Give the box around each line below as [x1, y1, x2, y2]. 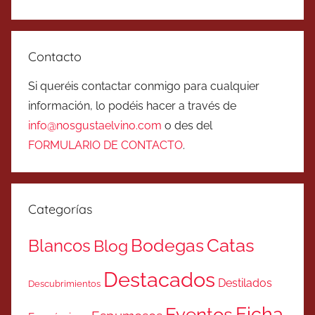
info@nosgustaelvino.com [28, 118, 162, 132]
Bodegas [131, 235, 204, 256]
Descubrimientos [28, 278, 101, 289]
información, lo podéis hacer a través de [28, 98, 236, 112]
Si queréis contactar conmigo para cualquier [28, 79, 259, 93]
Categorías [28, 200, 92, 217]
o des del [162, 118, 212, 132]
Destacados [103, 266, 215, 292]
